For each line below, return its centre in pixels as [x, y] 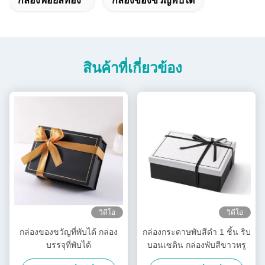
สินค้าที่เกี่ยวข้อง [132, 67]
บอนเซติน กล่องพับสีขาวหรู [196, 245]
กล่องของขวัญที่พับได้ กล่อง [69, 232]
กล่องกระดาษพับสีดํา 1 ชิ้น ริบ [196, 232]
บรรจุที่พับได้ [69, 245]
